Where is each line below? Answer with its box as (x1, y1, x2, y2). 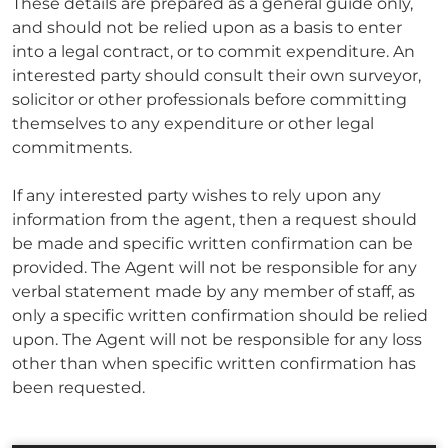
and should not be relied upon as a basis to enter (12, 18, 402, 38)
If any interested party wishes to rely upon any (12, 186, 381, 206)
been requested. (12, 378, 145, 398)
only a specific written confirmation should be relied (12, 306, 428, 326)
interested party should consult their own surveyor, (12, 66, 421, 86)
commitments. (12, 138, 132, 158)
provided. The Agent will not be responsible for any (12, 258, 417, 278)
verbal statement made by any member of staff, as (12, 282, 415, 302)
